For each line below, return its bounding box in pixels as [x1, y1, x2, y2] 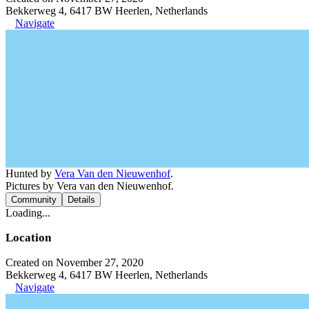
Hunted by [6, 167, 54, 179]
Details [68, 194, 95, 205]
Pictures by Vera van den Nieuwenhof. [6, 179, 174, 192]
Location [6, 230, 51, 244]
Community [11, 194, 57, 205]
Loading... [6, 206, 50, 219]
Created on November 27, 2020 [6, 256, 143, 268]
